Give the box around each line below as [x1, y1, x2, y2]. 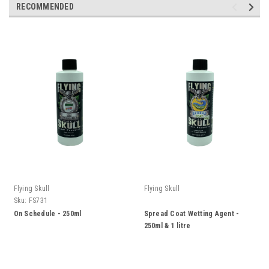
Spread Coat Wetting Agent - [144, 209, 240, 218]
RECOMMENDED [16, 1, 74, 11]
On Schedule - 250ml [13, 209, 82, 218]
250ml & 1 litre [144, 221, 191, 230]
